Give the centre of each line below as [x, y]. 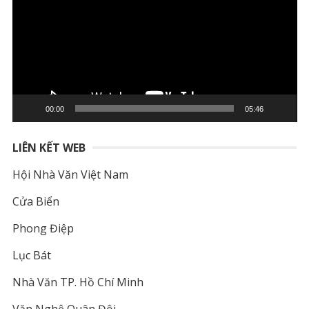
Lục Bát [31, 256]
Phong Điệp [43, 229]
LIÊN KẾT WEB [49, 148]
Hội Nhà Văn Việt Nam [70, 175]
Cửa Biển [36, 202]
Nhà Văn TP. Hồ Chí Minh [78, 282]
